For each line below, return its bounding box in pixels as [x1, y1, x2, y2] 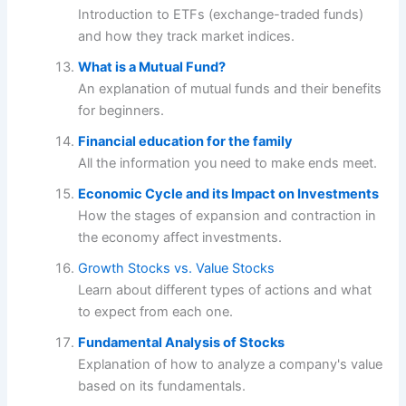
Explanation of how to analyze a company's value [78, 355, 383, 372]
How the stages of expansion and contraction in [78, 207, 377, 224]
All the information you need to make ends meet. [78, 154, 378, 171]
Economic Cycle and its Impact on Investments [78, 185, 380, 202]
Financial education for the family [78, 132, 294, 150]
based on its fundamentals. [78, 377, 246, 394]
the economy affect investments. [78, 228, 283, 246]
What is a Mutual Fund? [78, 58, 227, 75]
